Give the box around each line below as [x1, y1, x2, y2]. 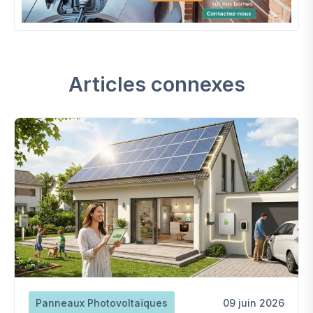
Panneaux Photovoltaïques [36, 297, 168, 310]
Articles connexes [68, 71, 245, 96]
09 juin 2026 [223, 297, 284, 310]
